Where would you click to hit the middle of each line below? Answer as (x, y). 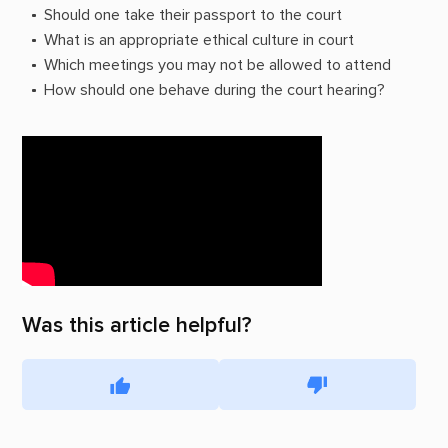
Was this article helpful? (136, 324)
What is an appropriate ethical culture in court (198, 40)
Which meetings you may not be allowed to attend (217, 65)
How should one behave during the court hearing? (214, 90)
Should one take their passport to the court (192, 15)
